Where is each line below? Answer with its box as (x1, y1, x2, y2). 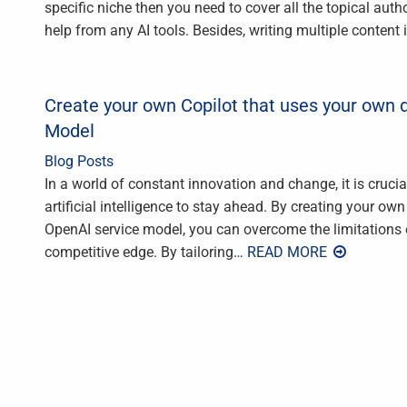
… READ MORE (233, 243, 331, 262)
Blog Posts (45, 153, 114, 171)
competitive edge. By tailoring (45, 243, 233, 262)
